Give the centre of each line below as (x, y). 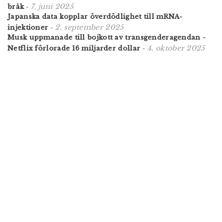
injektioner (28, 27)
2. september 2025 (89, 27)
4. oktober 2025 (176, 48)
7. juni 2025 (52, 6)
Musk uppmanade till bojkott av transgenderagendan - (107, 37)
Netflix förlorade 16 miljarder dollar (74, 48)
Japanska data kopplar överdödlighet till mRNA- (95, 16)
